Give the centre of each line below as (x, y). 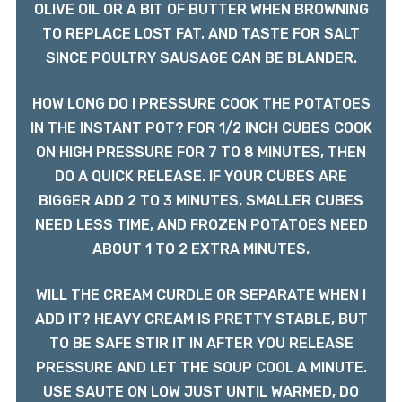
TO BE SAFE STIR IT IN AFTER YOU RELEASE (201, 344)
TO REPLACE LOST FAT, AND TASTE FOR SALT (201, 34)
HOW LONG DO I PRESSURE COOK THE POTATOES (201, 104)
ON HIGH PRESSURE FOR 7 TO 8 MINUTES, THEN (201, 153)
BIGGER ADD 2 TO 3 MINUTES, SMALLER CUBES (201, 201)
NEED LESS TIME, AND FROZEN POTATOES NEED (201, 225)
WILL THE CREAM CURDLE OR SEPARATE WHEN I (201, 295)
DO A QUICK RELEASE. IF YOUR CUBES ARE (201, 177)
